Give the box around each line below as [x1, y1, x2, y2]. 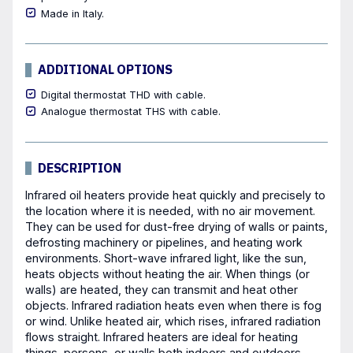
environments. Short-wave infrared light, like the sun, [25, 251, 307, 265]
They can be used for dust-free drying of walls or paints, [25, 219, 328, 233]
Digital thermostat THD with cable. [41, 88, 206, 101]
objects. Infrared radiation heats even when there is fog [25, 298, 321, 312]
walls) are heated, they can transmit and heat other [25, 282, 298, 296]
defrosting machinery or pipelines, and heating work [25, 235, 303, 249]
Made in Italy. [41, 7, 104, 20]
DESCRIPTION [38, 159, 121, 176]
